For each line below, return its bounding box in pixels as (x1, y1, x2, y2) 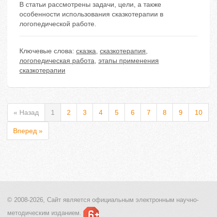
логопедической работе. (19, 20, 96, 28)
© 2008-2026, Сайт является (7, 196, 90, 204)
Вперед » (13, 127, 43, 135)
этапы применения (98, 57, 159, 65)
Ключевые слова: (19, 47, 76, 55)
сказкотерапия (100, 47, 146, 55)
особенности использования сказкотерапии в (19, 10, 163, 18)
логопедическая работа (19, 57, 94, 65)
